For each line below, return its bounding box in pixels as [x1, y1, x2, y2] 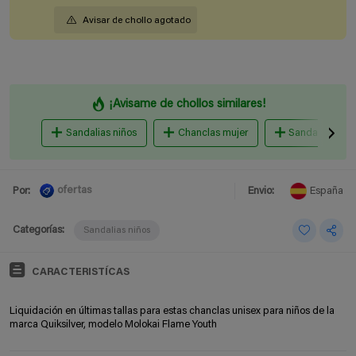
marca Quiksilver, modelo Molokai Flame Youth [10, 319, 217, 330]
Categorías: [13, 225, 64, 236]
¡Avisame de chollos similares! [109, 98, 265, 110]
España [310, 185, 343, 196]
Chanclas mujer [177, 127, 248, 138]
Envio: [248, 185, 274, 196]
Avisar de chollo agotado [83, 15, 191, 25]
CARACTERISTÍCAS [32, 266, 130, 277]
